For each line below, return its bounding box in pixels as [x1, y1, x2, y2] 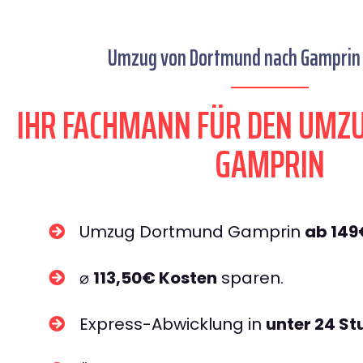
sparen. [217, 267, 284, 289]
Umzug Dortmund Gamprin [79, 220, 305, 243]
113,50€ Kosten [93, 267, 217, 289]
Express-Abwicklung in [79, 313, 266, 335]
